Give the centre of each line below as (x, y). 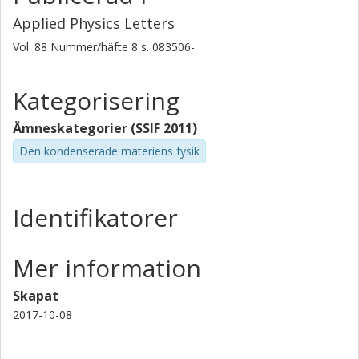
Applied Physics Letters (94, 23)
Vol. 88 (32, 47)
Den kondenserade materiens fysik (109, 151)
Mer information (107, 268)
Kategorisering (96, 101)
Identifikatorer (95, 217)
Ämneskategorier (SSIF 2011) (105, 128)
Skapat (36, 295)
